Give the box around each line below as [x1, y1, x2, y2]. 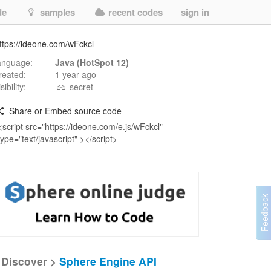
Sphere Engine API [59, 253, 157, 269]
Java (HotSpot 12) [55, 56, 129, 68]
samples [38, 5, 75, 19]
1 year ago [55, 68, 96, 80]
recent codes [106, 5, 163, 19]
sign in [181, 5, 209, 19]
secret [67, 80, 93, 93]
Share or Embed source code [6, 105, 122, 117]
